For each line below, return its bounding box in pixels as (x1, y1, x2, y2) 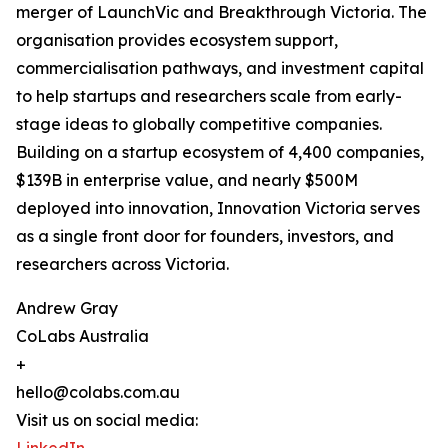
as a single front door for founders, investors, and (16, 226, 394, 247)
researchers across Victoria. (16, 254, 229, 275)
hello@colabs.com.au (16, 382, 180, 403)
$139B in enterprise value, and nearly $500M (16, 170, 358, 191)
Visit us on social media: (16, 410, 198, 431)
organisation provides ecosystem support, (16, 30, 338, 51)
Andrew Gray (16, 298, 118, 319)
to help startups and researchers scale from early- (16, 86, 402, 107)
